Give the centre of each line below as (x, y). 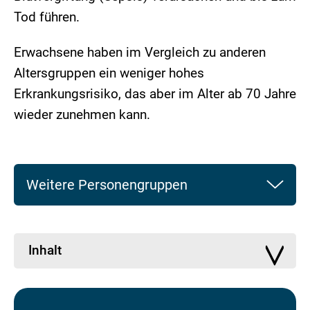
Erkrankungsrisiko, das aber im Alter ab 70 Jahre (155, 93)
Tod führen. (48, 17)
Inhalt (45, 250)
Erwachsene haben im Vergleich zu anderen (140, 52)
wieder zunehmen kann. (82, 114)
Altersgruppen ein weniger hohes (109, 73)
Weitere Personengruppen (107, 184)
